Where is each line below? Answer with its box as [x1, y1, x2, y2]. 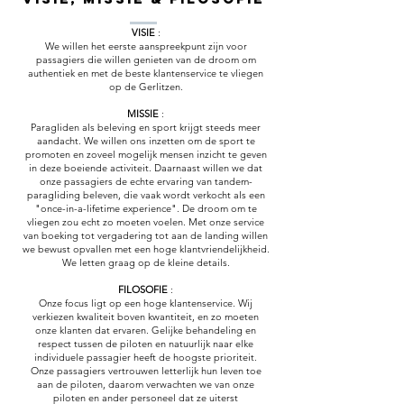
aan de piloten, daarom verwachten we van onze [37, 378, 254, 391]
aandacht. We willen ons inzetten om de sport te [36, 134, 255, 148]
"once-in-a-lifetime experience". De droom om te [34, 202, 257, 216]
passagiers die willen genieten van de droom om [35, 53, 256, 67]
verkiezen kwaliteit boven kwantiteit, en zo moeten [32, 310, 259, 324]
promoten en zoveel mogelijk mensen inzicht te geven [24, 148, 267, 161]
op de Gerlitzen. [108, 80, 183, 94]
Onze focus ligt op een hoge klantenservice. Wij [39, 297, 252, 310]
